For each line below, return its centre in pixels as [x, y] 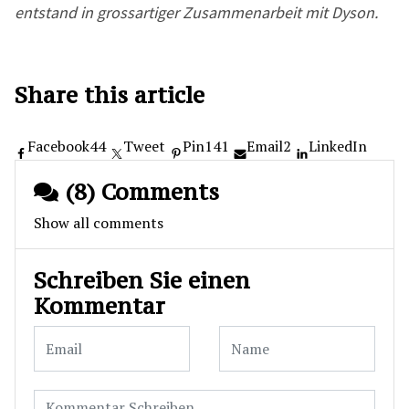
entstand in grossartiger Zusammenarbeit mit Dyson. [196, 12]
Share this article [110, 95]
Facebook [58, 146]
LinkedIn [338, 146]
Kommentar [100, 306]
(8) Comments [139, 192]
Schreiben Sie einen [142, 280]
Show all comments [99, 223]
